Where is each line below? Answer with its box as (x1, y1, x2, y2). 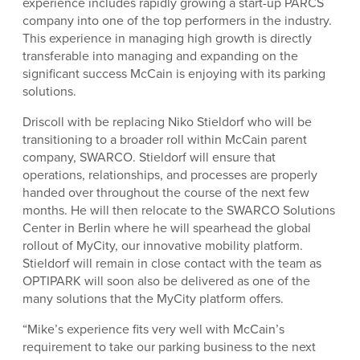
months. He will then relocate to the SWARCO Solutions (22, 201, 335, 219)
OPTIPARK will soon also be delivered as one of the (22, 272, 310, 290)
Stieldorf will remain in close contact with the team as (22, 254, 321, 272)
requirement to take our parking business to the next (22, 337, 316, 356)
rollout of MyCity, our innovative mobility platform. (22, 236, 303, 255)
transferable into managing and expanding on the (22, 47, 298, 65)
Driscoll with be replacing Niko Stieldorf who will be (22, 112, 312, 131)
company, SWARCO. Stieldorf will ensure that (22, 148, 276, 166)
